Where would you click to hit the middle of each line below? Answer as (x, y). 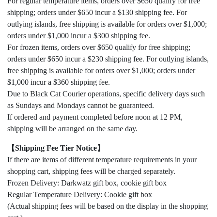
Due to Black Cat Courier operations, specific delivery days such (106, 93)
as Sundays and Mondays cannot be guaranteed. (81, 105)
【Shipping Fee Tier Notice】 (56, 148)
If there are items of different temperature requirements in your (102, 159)
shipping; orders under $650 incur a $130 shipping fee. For (97, 12)
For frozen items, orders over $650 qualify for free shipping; (99, 47)
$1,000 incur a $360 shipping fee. (59, 82)
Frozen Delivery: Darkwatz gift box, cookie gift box (87, 183)
